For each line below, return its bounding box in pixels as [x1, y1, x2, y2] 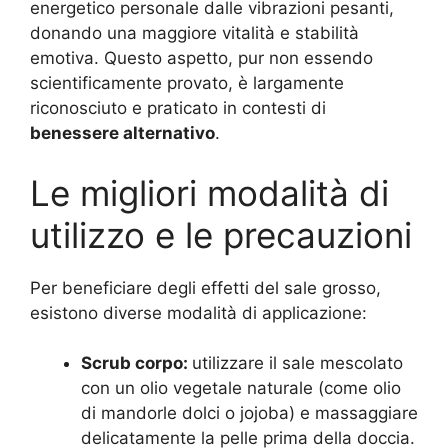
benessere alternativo [30, 123, 215, 143]
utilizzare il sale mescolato [192, 353, 403, 373]
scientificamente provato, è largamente [30, 73, 344, 93]
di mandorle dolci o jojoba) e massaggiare [81, 403, 418, 423]
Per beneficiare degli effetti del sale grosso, [30, 277, 381, 298]
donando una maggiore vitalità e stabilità [30, 23, 359, 43]
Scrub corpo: [81, 353, 192, 373]
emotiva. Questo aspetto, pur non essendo [30, 48, 373, 68]
